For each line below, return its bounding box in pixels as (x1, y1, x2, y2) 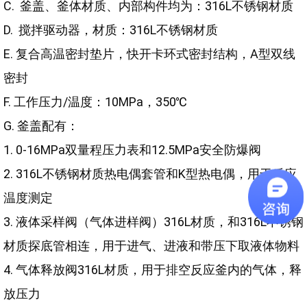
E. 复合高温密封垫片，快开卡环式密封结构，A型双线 (3, 47, 295, 61)
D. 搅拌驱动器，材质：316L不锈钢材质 (3, 23, 218, 37)
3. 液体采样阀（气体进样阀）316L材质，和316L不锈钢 (3, 214, 304, 229)
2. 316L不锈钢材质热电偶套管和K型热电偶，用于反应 (3, 167, 297, 181)
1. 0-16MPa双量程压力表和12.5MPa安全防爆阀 (3, 143, 261, 157)
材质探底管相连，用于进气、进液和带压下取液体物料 (3, 238, 299, 253)
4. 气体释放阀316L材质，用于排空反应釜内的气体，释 (3, 262, 302, 277)
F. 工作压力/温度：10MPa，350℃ (3, 95, 187, 109)
